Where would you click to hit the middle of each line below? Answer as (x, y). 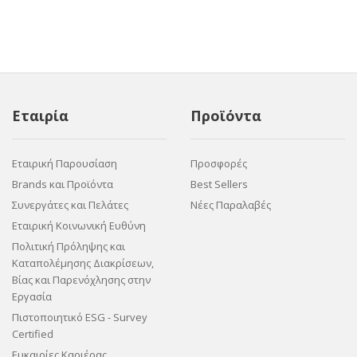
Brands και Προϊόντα (63, 184)
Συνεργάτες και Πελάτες (70, 205)
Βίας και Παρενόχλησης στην (81, 280)
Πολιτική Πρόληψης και (69, 246)
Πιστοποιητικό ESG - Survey (80, 317)
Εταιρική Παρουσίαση (65, 163)
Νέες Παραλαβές (231, 205)
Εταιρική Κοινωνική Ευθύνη (79, 226)
